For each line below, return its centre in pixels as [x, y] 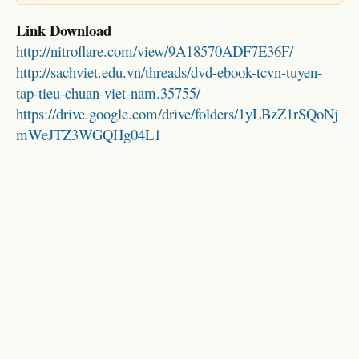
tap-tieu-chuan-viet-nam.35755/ [108, 93]
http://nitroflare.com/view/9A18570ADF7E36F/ [155, 51]
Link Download [64, 30]
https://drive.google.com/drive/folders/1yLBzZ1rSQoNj [177, 114]
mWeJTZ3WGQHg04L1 [89, 135]
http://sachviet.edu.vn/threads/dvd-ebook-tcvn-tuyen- [169, 72]
